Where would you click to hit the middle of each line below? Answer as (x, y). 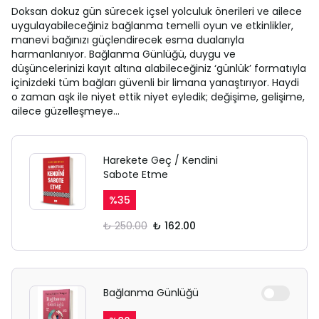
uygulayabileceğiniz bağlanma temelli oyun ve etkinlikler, (152, 26)
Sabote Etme (136, 174)
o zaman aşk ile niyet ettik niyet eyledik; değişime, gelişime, (158, 97)
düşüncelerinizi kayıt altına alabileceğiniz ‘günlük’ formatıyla (159, 68)
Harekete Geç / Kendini (161, 160)
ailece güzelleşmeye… (66, 111)
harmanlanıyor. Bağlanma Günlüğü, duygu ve (124, 54)
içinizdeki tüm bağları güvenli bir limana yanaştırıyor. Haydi (155, 83)
